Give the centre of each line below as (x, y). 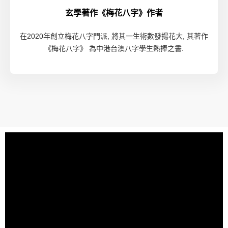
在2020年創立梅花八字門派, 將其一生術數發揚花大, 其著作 (114, 36)
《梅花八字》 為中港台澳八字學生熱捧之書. (114, 48)
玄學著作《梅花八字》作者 (114, 13)
